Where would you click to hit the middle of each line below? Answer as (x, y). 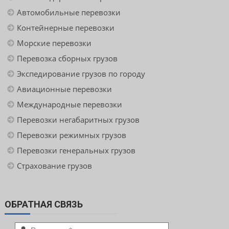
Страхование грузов (54, 166)
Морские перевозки (54, 43)
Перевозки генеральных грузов (76, 151)
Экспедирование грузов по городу (81, 74)
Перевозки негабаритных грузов (78, 120)
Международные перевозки (69, 105)
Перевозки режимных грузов (71, 135)
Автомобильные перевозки (68, 13)
